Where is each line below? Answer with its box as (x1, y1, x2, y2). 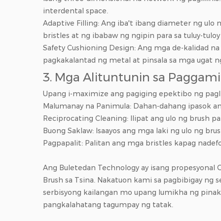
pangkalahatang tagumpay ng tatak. (43, 200, 173, 210)
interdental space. (43, 6, 108, 16)
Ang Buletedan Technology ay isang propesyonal (43, 163, 217, 173)
